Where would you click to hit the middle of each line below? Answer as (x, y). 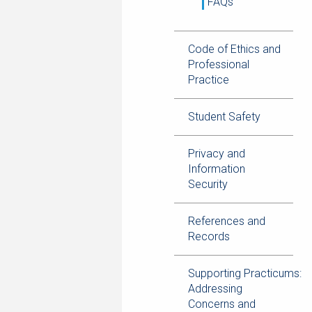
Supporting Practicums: (245, 273)
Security (208, 184)
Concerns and (222, 304)
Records (209, 236)
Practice (209, 80)
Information (217, 169)
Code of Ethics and (234, 49)
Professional (219, 64)
